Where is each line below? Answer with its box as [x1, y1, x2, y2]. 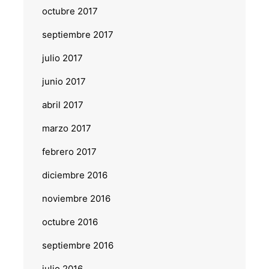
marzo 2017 [41, 122, 91, 134]
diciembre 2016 [41, 169, 107, 181]
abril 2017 [41, 98, 83, 110]
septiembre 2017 [41, 28, 113, 40]
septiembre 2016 [41, 239, 113, 251]
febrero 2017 [41, 145, 97, 157]
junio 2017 [41, 75, 86, 87]
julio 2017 [41, 52, 83, 64]
